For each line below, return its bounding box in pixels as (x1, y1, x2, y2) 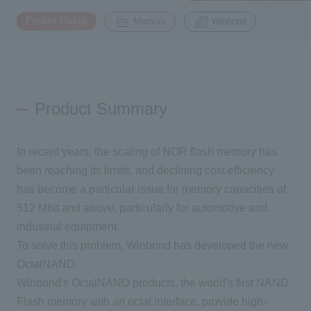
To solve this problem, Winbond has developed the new (16, 239, 288, 252)
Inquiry (101, 33, 132, 44)
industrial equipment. (16, 221, 119, 233)
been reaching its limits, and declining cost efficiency (16, 165, 274, 177)
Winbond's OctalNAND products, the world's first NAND (16, 277, 289, 289)
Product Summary (35, 99, 168, 119)
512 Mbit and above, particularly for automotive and (16, 202, 267, 215)
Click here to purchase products (53, 85, 194, 97)
